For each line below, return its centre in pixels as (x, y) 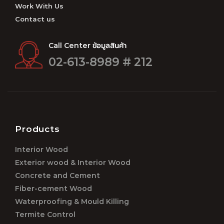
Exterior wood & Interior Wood (73, 163)
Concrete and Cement (57, 176)
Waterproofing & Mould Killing (72, 202)
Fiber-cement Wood (53, 189)
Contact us (35, 19)
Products (37, 129)
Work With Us (39, 6)
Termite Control (45, 215)
